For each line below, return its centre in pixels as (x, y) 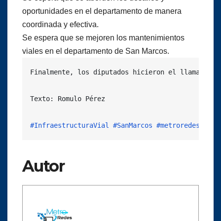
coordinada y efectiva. (60, 24)
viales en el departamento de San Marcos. (96, 51)
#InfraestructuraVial (70, 125)
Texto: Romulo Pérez (68, 98)
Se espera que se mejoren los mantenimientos (103, 37)
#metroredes (178, 125)
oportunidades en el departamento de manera (102, 11)
